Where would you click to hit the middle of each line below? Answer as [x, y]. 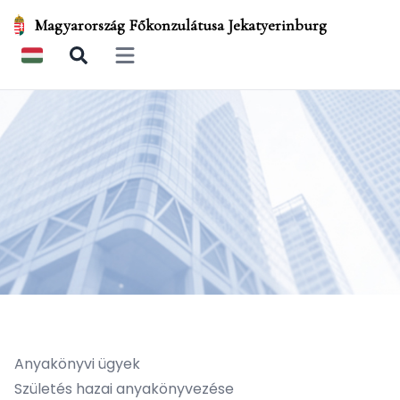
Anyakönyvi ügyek [77, 364]
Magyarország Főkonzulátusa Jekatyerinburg [181, 25]
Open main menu [169, 63]
